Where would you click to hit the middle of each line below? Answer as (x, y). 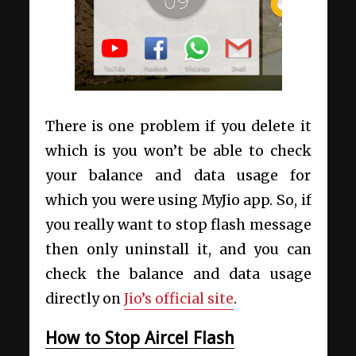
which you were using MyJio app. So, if (178, 200)
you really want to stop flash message (178, 224)
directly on (84, 298)
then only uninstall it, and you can (178, 249)
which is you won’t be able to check (178, 151)
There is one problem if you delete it (178, 126)
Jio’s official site (178, 298)
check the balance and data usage (178, 274)
